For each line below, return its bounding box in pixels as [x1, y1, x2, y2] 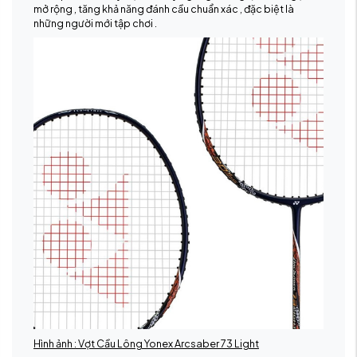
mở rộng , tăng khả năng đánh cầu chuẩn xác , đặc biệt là [33, 2, 294, 16]
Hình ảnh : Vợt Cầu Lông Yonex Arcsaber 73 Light [33, 336, 259, 350]
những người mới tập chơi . [33, 17, 157, 30]
